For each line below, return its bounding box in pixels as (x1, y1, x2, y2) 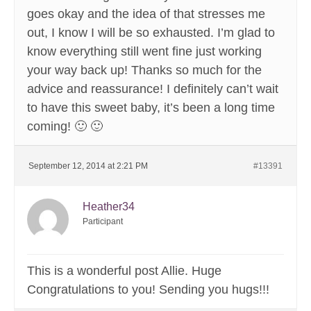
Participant (83, 217, 123, 227)
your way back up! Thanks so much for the (27, 63, 262, 78)
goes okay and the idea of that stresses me (27, 7, 265, 22)
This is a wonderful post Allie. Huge (27, 264, 221, 278)
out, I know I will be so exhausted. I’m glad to (27, 26, 275, 40)
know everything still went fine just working (27, 44, 262, 59)
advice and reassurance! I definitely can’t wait (27, 82, 278, 96)
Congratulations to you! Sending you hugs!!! (27, 283, 269, 297)
